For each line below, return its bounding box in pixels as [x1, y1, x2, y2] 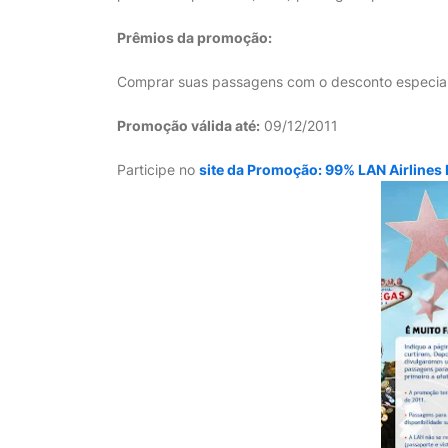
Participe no [117, 161, 199, 178]
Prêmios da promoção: [117, 29, 272, 46]
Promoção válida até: [117, 117, 260, 134]
